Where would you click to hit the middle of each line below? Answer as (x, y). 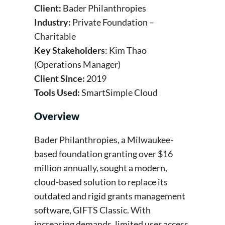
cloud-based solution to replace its (101, 182)
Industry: (53, 22)
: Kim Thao (126, 50)
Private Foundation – (113, 22)
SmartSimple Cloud (120, 93)
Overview (58, 116)
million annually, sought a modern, (101, 168)
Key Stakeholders (70, 50)
